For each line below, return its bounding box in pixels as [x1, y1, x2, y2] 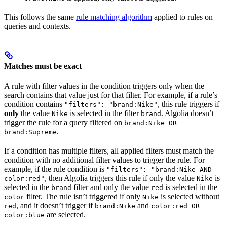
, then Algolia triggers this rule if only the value [45, 174, 197, 183]
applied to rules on [152, 12, 213, 21]
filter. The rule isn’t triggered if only [24, 192, 142, 201]
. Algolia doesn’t [161, 109, 214, 118]
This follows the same [4, 12, 76, 21]
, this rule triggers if [158, 100, 219, 109]
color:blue [4, 211, 45, 219]
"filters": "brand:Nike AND [106, 166, 212, 174]
